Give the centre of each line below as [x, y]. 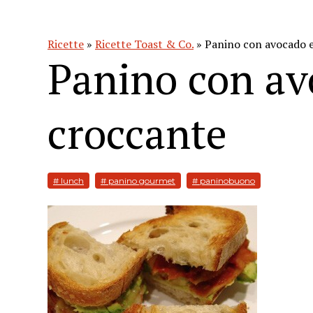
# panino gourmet [138, 181]
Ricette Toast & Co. [144, 44]
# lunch [68, 181]
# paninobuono [224, 181]
